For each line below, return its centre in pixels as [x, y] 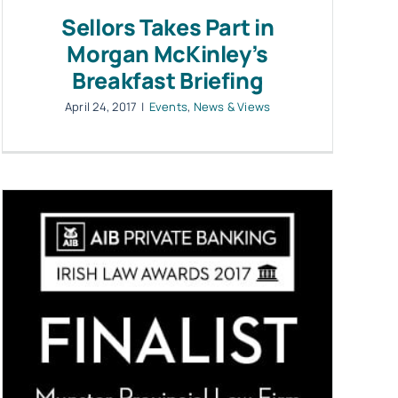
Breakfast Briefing [168, 80]
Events [168, 106]
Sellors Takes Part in [168, 27]
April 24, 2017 [101, 106]
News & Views [232, 106]
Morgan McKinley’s [167, 53]
